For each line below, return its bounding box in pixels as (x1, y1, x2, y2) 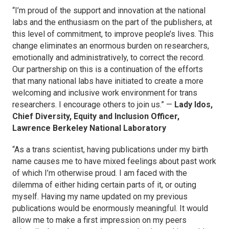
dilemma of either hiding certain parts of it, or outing (12, 179, 196, 190)
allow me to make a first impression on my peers (12, 215, 187, 225)
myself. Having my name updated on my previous (12, 191, 188, 201)
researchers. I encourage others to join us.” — (12, 99, 174, 109)
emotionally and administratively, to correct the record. (12, 52, 204, 62)
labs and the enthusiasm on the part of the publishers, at (12, 17, 212, 27)
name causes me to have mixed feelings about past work (12, 156, 216, 166)
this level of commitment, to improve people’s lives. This (12, 29, 214, 39)
